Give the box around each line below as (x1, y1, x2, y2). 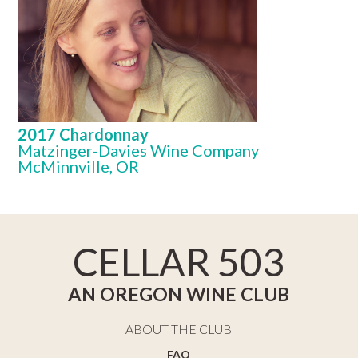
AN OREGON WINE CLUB (68, 283, 290, 305)
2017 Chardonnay (18, 125, 149, 144)
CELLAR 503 (73, 239, 285, 284)
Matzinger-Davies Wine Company (18, 141, 260, 160)
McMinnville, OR (18, 157, 140, 176)
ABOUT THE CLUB (125, 322, 233, 336)
